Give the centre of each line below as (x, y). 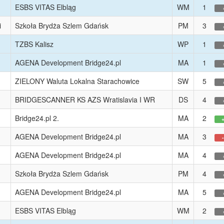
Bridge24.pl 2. (37, 118)
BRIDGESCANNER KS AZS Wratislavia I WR (85, 99)
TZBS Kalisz (34, 44)
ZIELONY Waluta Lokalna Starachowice (77, 81)
